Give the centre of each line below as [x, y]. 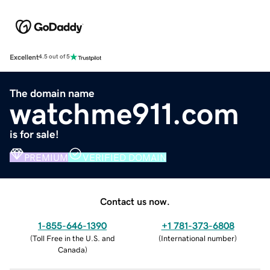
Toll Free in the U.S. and [74, 238]
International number [198, 238]
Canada [71, 250]
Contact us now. [135, 201]
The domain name [52, 93]
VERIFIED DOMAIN [124, 157]
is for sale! [34, 134]
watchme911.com [124, 114]
